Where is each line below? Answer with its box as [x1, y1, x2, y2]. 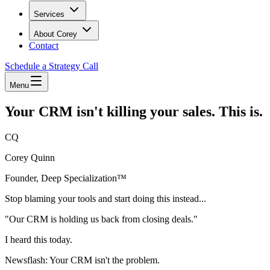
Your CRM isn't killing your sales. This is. [5, 103, 263, 119]
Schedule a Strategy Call [5, 61, 98, 71]
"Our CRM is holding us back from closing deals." [5, 213, 198, 224]
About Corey [34, 30, 77, 39]
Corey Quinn [5, 152, 55, 163]
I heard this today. [5, 234, 72, 245]
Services [34, 10, 64, 19]
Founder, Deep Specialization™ [5, 172, 127, 183]
